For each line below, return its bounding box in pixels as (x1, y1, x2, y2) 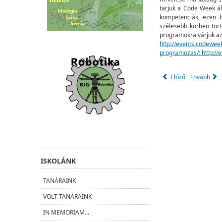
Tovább (190, 73, 212, 81)
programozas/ (160, 49, 199, 57)
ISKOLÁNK (41, 156, 76, 166)
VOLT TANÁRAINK (43, 192, 92, 201)
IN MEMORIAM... (43, 208, 89, 217)
